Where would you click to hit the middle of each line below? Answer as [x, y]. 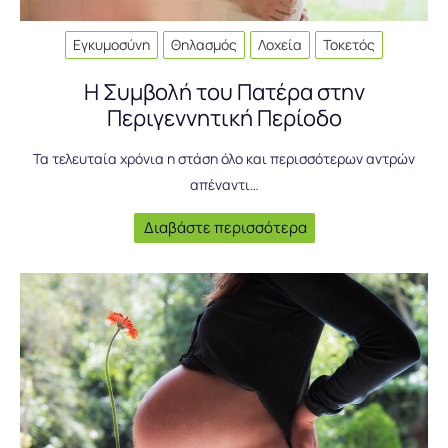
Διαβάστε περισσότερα [225, 227]
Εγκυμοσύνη [111, 44]
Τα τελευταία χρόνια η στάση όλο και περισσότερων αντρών [224, 158]
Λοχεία [280, 44]
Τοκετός [349, 44]
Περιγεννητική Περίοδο [224, 117]
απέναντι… [224, 184]
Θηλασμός [204, 44]
